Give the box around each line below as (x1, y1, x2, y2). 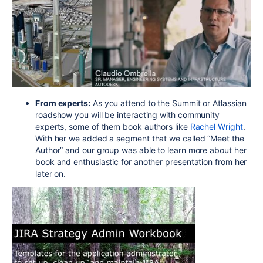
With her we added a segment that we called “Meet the (35, 133, 244, 143)
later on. (35, 168, 66, 178)
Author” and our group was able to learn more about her (35, 144, 247, 155)
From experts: (35, 97, 90, 108)
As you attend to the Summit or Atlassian (90, 97, 247, 108)
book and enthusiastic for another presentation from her (35, 156, 247, 167)
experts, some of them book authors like (35, 121, 190, 131)
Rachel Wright (190, 121, 243, 131)
